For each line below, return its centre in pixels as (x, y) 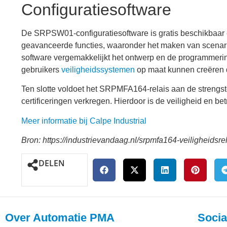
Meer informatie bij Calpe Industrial (84, 121)
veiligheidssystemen (98, 69)
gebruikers (41, 69)
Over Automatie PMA (60, 218)
